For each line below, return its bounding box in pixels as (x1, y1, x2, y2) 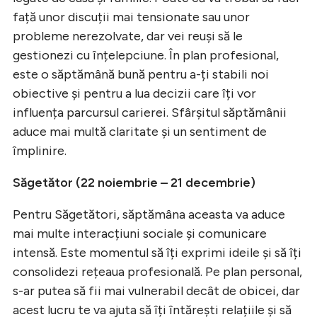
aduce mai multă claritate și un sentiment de (13, 123, 267, 139)
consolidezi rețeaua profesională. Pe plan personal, (13, 263, 302, 279)
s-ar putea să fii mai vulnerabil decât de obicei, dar (13, 282, 300, 299)
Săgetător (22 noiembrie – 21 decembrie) (13, 174, 255, 190)
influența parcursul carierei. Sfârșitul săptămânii (13, 104, 287, 120)
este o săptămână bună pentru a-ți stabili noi (13, 66, 269, 82)
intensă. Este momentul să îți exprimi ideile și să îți (13, 244, 301, 260)
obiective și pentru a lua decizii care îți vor (13, 85, 256, 101)
